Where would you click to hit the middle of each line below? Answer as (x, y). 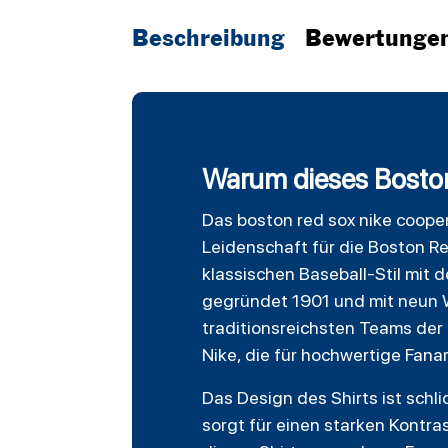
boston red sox (296, 220)
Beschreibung (208, 40)
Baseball (333, 274)
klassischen (250, 274)
